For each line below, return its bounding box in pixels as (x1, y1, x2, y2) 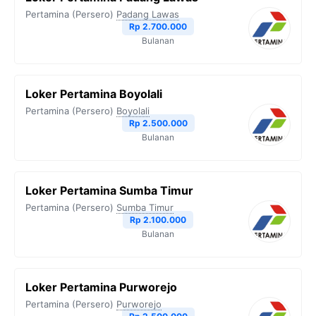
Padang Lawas (116, 8, 179, 20)
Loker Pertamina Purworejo (25, 280, 177, 294)
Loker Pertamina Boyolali (25, 87, 162, 101)
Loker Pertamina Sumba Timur (25, 183, 193, 197)
